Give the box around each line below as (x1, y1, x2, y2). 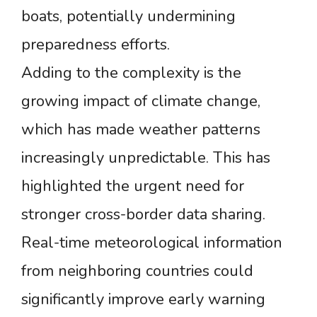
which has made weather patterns (21, 119, 260, 141)
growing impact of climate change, (21, 91, 260, 113)
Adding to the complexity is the (21, 62, 241, 84)
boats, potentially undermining (21, 6, 236, 28)
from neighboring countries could (21, 260, 253, 282)
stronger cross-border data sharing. (21, 204, 265, 226)
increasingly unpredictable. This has (21, 147, 270, 169)
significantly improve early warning (21, 289, 265, 311)
